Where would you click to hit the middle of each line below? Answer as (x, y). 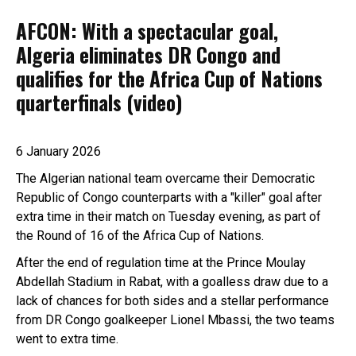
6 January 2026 (58, 151)
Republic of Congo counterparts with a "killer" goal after (169, 197)
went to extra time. (67, 339)
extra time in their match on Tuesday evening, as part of (168, 216)
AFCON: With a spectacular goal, (147, 30)
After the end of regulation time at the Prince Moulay (161, 262)
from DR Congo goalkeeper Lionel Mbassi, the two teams (175, 319)
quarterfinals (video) (99, 102)
